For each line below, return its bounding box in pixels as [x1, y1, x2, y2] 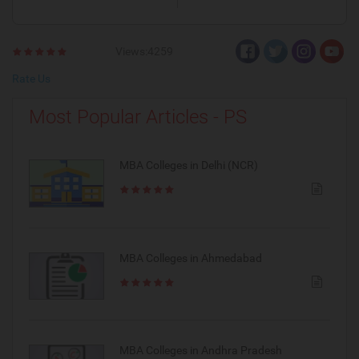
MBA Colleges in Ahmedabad [119, 251, 262, 264]
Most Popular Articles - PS [29, 106, 247, 129]
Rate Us [12, 72, 50, 86]
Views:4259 [115, 45, 174, 58]
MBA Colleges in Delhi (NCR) [119, 159, 258, 172]
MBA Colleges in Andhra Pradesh [119, 344, 282, 357]
